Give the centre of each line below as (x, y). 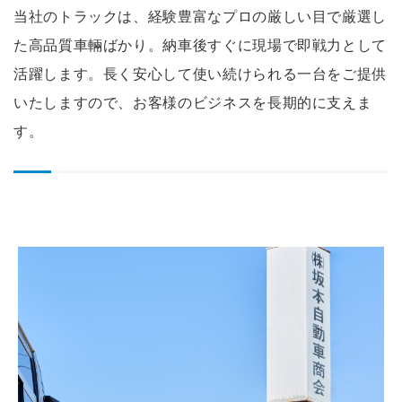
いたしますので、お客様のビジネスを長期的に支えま (193, 103)
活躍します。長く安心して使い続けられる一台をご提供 (200, 74)
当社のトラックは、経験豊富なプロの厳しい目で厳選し (200, 17)
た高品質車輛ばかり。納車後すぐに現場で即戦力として (200, 46)
